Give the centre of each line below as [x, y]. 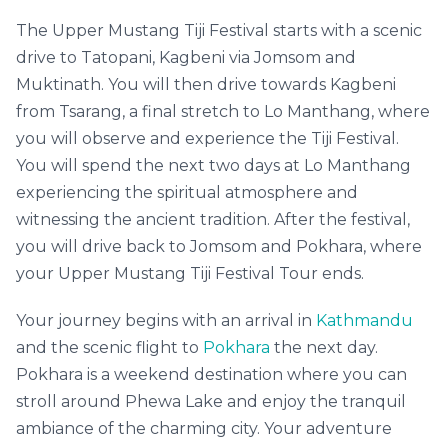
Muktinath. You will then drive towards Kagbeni [206, 84]
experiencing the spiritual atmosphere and [187, 192]
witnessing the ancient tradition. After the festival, [213, 219]
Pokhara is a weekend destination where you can [211, 374]
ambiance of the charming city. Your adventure [204, 428]
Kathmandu [364, 320]
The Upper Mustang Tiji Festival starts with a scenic [219, 30]
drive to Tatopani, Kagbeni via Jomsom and [186, 57]
